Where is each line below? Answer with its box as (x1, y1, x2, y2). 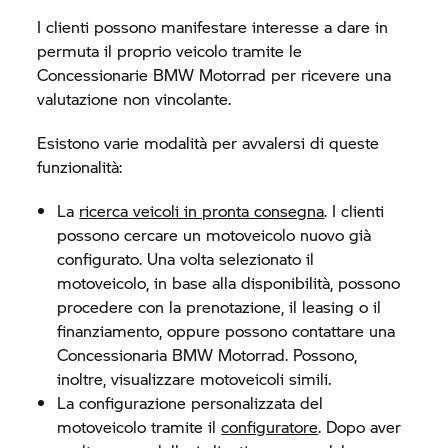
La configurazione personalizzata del (57, 391, 324, 414)
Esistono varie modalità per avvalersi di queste (37, 131, 380, 154)
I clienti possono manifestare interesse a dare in (37, 15, 389, 38)
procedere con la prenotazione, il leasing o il (57, 295, 382, 318)
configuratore (221, 415, 319, 438)
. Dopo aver (318, 415, 402, 438)
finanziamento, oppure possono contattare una (57, 319, 396, 342)
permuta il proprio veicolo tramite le (37, 39, 303, 62)
